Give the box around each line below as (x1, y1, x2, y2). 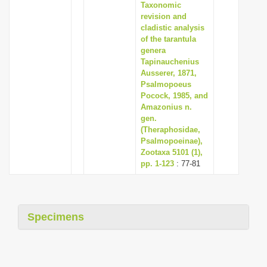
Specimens (27, 211, 84, 223)
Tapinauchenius (141, 57, 199, 66)
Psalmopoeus (141, 80, 191, 89)
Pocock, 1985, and (141, 91, 208, 100)
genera (141, 46, 166, 55)
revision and (141, 12, 187, 21)
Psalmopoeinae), (141, 136, 203, 145)
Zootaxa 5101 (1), (141, 148, 203, 157)
